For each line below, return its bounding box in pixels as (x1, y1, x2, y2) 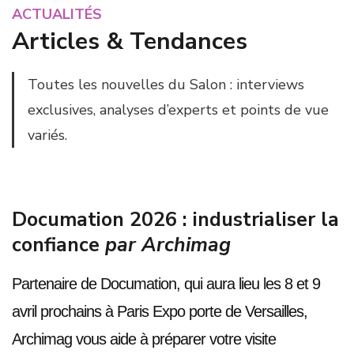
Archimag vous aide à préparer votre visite (12, 330, 276, 348)
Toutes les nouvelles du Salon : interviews (28, 74, 304, 94)
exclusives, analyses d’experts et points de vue (28, 100, 329, 119)
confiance (12, 231, 105, 258)
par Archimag (105, 231, 231, 258)
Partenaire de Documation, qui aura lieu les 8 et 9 (12, 275, 320, 293)
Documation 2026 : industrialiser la (12, 205, 339, 233)
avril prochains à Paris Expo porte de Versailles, (12, 303, 307, 321)
